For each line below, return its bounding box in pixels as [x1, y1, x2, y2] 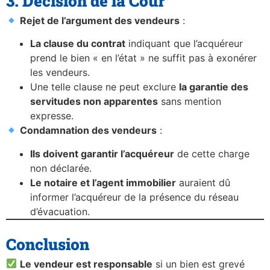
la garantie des [179, 81, 248, 93]
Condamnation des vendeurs [20, 124, 157, 137]
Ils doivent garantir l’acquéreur [30, 147, 174, 160]
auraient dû [176, 176, 230, 189]
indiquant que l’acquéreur [125, 37, 243, 50]
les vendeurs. [30, 66, 90, 79]
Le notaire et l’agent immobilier [30, 176, 176, 189]
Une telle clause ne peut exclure [30, 81, 179, 93]
